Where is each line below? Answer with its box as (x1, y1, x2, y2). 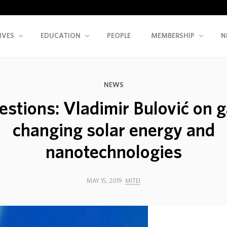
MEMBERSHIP (151, 32, 195, 40)
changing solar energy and (12, 122, 215, 140)
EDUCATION (41, 32, 81, 40)
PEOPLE (107, 32, 131, 40)
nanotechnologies (45, 143, 182, 162)
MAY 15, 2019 (87, 178, 122, 184)
